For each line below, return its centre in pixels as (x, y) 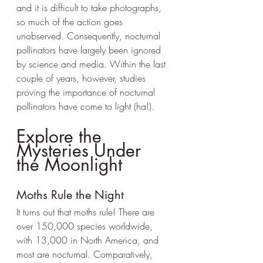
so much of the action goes (71, 21)
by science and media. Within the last (92, 64)
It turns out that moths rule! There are (87, 212)
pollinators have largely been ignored (90, 50)
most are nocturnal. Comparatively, (86, 254)
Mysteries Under (81, 150)
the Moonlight (69, 164)
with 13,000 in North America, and (89, 240)
